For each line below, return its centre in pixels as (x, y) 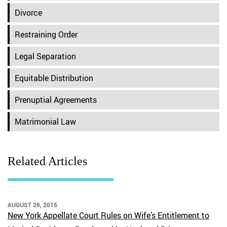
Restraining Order (46, 34)
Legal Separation (45, 56)
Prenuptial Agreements (56, 100)
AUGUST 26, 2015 (32, 205)
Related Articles (47, 161)
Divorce (28, 13)
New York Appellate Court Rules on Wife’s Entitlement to (108, 215)
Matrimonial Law (45, 122)
